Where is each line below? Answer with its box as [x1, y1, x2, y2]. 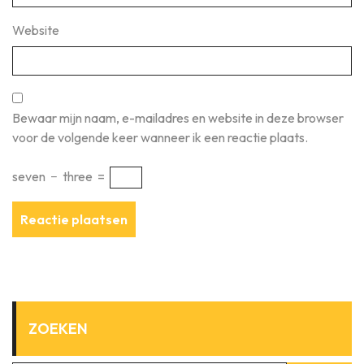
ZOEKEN [28, 319, 88, 338]
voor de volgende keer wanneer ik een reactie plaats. [12, 129, 308, 145]
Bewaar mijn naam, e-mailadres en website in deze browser [12, 110, 344, 126]
